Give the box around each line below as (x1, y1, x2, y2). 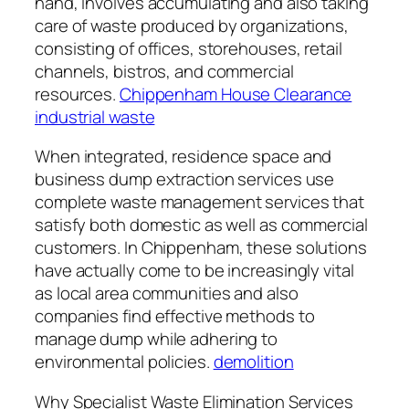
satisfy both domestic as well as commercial (35, 213, 368, 237)
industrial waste (35, 104, 155, 129)
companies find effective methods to (35, 304, 315, 329)
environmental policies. (35, 350, 214, 374)
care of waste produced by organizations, (35, 13, 349, 37)
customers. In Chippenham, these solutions (35, 236, 367, 260)
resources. (35, 81, 120, 106)
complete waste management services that (35, 190, 365, 215)
